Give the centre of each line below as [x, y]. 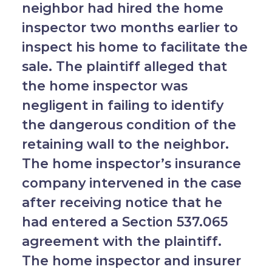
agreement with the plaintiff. [121, 241]
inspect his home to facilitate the [134, 47]
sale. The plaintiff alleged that [124, 66]
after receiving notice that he [122, 202]
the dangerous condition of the [129, 125]
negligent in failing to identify [122, 105]
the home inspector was [104, 86]
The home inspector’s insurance [131, 164]
